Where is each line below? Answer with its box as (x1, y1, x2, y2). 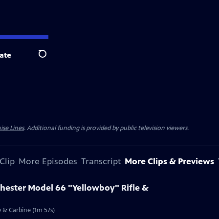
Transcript (81, 156, 121, 167)
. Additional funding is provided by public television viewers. (24, 124, 189, 132)
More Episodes (19, 156, 77, 167)
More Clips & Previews (125, 156, 214, 167)
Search (38, 54, 62, 64)
